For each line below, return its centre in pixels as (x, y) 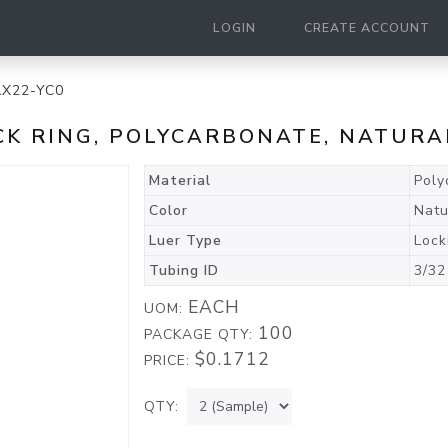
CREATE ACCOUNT (367, 28)
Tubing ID (184, 270)
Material (180, 180)
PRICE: (169, 360)
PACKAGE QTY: (201, 334)
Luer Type (185, 240)
